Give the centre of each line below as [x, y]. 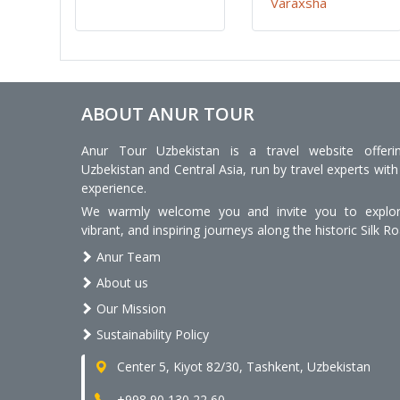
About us [121, 282]
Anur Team [127, 256]
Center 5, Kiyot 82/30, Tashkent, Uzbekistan [242, 366]
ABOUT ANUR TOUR [168, 114]
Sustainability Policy [151, 334]
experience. [114, 188]
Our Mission [129, 308]
